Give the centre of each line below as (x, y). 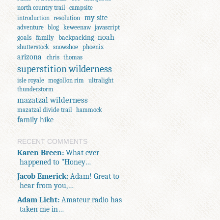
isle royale (31, 80)
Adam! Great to (94, 176)
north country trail (41, 7)
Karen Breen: (41, 152)
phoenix (93, 47)
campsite (81, 7)
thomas (73, 57)
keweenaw (77, 27)
